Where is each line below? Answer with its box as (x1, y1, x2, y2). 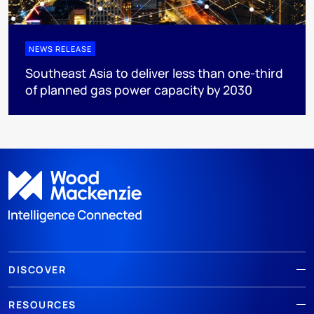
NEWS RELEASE (29, 43, 92, 55)
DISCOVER (8, 262, 66, 276)
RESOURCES (8, 297, 76, 311)
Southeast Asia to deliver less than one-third (25, 64, 283, 82)
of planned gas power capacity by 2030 (25, 81, 252, 99)
